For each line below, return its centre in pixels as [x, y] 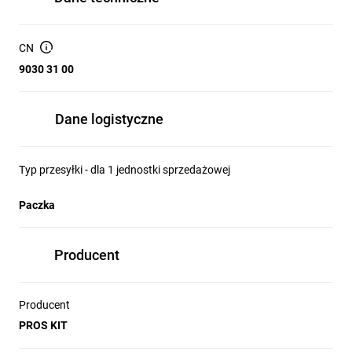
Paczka [37, 205]
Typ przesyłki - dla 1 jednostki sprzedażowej [125, 170]
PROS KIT [43, 325]
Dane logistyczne [109, 119]
